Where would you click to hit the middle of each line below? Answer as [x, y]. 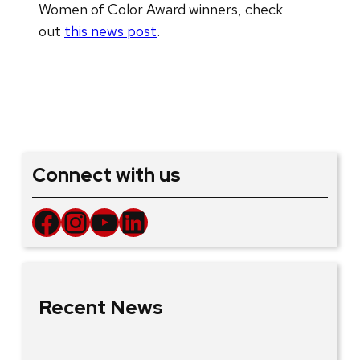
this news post [110, 31]
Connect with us [106, 174]
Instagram [73, 221]
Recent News [101, 307]
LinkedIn [126, 221]
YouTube [97, 221]
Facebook [39, 221]
